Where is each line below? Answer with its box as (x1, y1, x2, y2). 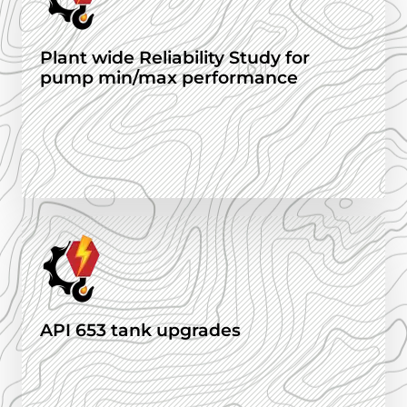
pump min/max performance (40, 67, 298, 89)
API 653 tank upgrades (40, 320, 241, 342)
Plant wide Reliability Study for (40, 47, 310, 69)
